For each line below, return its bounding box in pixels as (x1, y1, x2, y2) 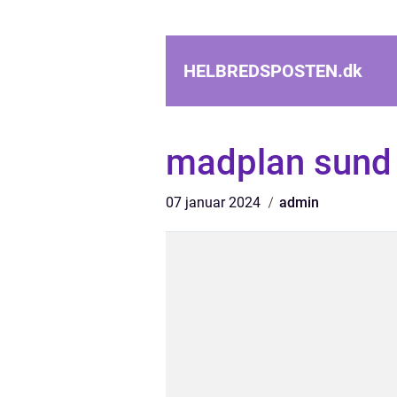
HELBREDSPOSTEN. (183, 60, 343, 82)
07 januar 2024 (166, 194, 264, 211)
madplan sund (166, 142, 392, 183)
